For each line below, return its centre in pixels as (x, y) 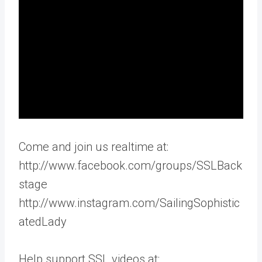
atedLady (43, 222)
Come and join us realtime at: (94, 147)
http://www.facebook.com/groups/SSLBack (130, 166)
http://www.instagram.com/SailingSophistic (129, 203)
